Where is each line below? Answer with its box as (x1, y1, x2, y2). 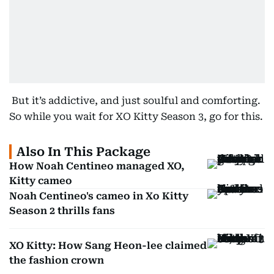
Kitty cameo (9, 175, 72, 187)
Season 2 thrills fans (9, 205, 115, 217)
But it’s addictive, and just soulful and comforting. (9, 95, 261, 106)
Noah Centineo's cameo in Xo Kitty (9, 190, 188, 202)
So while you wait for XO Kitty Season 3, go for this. (9, 111, 263, 122)
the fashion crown (9, 254, 104, 266)
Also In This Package (17, 144, 150, 159)
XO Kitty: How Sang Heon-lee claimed (9, 240, 207, 251)
